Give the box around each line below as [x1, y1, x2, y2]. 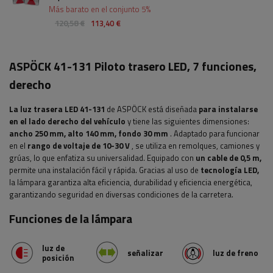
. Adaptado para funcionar [168, 127, 260, 140]
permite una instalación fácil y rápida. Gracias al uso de [9, 164, 200, 177]
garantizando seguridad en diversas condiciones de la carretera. [9, 188, 233, 201]
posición [42, 251, 75, 264]
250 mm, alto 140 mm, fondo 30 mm [35, 127, 168, 140]
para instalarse [199, 103, 258, 116]
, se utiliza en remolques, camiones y [130, 140, 260, 152]
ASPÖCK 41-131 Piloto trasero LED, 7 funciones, [9, 57, 257, 76]
